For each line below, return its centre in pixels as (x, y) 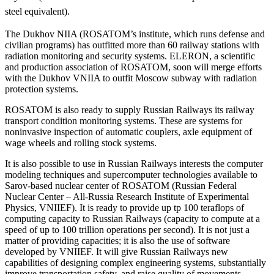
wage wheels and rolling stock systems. (82, 143)
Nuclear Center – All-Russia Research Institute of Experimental (127, 197)
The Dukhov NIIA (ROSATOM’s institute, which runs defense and (135, 34)
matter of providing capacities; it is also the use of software (117, 241)
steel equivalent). (39, 12)
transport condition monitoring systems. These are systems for (124, 121)
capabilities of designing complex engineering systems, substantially (135, 263)
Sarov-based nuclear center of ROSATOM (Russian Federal (121, 186)
